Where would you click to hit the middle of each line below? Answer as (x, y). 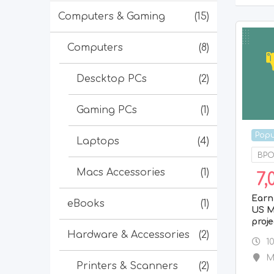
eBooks (86, 204)
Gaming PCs (107, 110)
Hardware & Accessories (128, 235)
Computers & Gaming (112, 17)
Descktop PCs (112, 79)
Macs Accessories (121, 172)
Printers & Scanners (127, 266)
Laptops (98, 141)
